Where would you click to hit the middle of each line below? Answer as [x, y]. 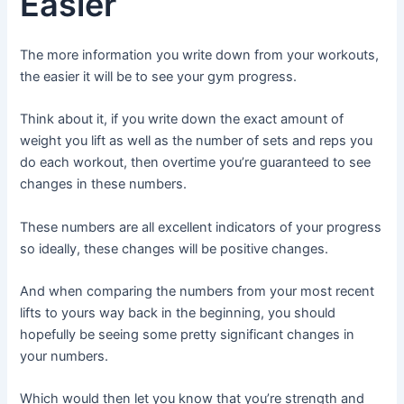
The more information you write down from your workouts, [200, 55]
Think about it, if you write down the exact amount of [182, 119]
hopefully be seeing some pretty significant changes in [188, 335]
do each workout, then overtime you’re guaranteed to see [196, 163]
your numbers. [64, 357]
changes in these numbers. [104, 184]
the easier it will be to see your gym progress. [159, 77]
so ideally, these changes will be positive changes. [174, 248]
